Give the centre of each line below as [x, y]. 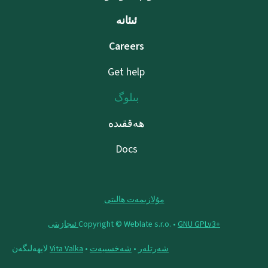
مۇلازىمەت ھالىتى [134, 200]
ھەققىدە [126, 124]
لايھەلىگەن [31, 249]
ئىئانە [126, 21]
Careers [126, 46]
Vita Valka [66, 249]
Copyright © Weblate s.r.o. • [128, 224]
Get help [126, 72]
